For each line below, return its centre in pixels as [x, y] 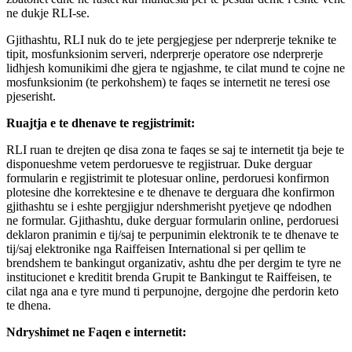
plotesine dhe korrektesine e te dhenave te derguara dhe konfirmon [170, 192]
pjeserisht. [31, 96]
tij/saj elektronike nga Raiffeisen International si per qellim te [156, 248]
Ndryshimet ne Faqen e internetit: [96, 332]
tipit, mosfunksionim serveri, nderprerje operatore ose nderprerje [165, 53]
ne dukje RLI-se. [48, 13]
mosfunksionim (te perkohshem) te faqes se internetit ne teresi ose [168, 82]
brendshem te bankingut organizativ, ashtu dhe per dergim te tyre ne [174, 262]
